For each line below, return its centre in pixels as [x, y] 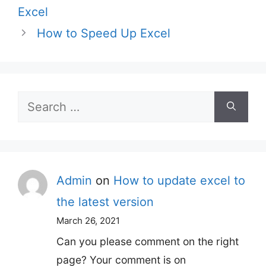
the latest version [105, 202]
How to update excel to [179, 180]
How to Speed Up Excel [104, 33]
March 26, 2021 [88, 220]
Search [37, 101]
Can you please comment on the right [148, 241]
